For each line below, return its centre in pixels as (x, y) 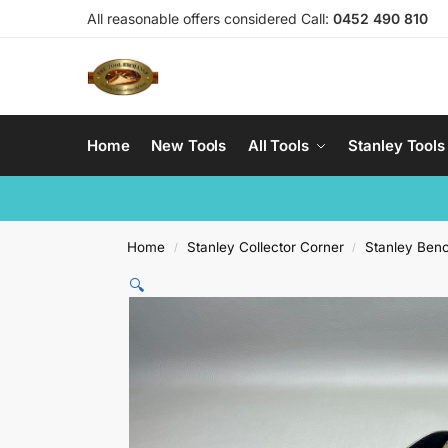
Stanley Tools (397, 145)
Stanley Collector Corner (265, 247)
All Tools (278, 145)
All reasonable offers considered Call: (210, 18)
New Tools (189, 145)
